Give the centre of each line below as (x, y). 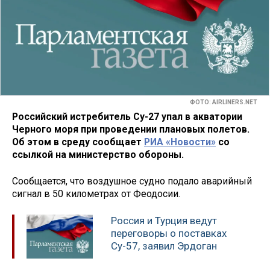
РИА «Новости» (180, 142)
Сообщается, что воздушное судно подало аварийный (132, 181)
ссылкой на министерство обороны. (98, 154)
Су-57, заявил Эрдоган (164, 246)
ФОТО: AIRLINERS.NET (224, 102)
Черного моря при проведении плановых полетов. (131, 129)
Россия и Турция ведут (164, 221)
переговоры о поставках (169, 234)
